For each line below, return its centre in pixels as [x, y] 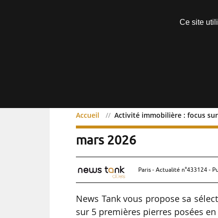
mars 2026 [106, 139]
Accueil [88, 115]
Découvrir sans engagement [154, 15]
